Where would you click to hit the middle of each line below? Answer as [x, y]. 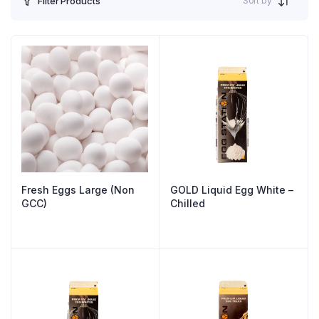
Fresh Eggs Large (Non [78, 189]
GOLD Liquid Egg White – [232, 189]
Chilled [188, 203]
